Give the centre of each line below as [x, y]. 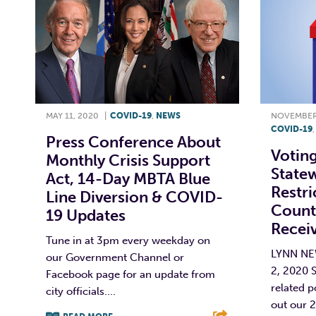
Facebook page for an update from [130, 274]
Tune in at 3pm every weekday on [128, 240]
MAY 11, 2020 [72, 115]
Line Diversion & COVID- [134, 197]
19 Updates [86, 215]
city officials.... [81, 291]
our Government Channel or [115, 257]
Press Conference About [133, 142]
